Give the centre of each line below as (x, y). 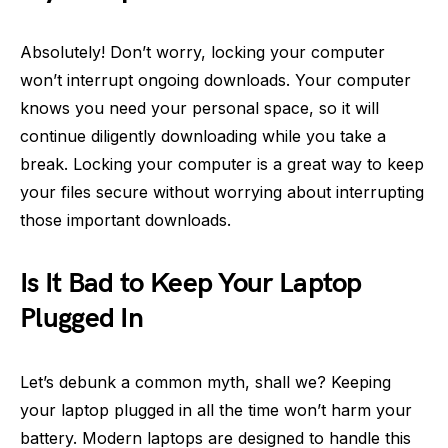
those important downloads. (125, 220)
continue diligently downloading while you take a (203, 136)
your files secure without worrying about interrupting (222, 192)
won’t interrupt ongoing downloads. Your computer (215, 80)
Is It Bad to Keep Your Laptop (191, 283)
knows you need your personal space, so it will (199, 108)
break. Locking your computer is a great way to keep (222, 164)
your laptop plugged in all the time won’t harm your (216, 410)
